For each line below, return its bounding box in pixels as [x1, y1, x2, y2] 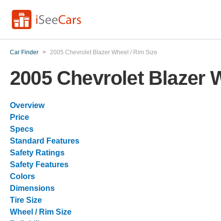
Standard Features [10, 137, 79, 145]
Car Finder [10, 49, 38, 56]
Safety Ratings [10, 148, 65, 157]
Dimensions [10, 184, 55, 192]
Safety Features [10, 160, 69, 169]
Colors [10, 172, 35, 181]
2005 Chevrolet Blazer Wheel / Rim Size [50, 49, 157, 56]
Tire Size [10, 196, 42, 204]
